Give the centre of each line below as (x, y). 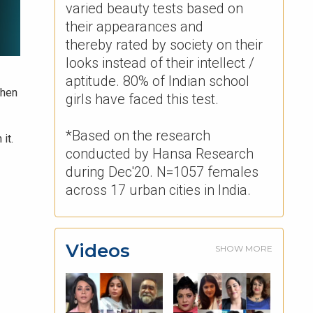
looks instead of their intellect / (160, 63)
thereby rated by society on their (165, 45)
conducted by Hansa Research (160, 154)
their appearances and (135, 27)
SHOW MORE (244, 248)
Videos (98, 251)
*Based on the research (138, 136)
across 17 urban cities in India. (159, 190)
